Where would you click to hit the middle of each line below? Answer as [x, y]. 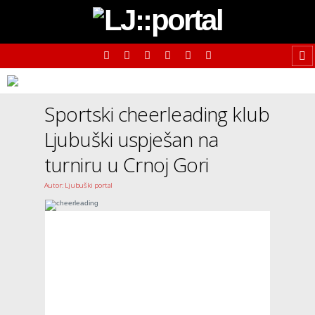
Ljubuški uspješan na [131, 139]
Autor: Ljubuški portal [78, 185]
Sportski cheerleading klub [157, 114]
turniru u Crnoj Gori [126, 165]
